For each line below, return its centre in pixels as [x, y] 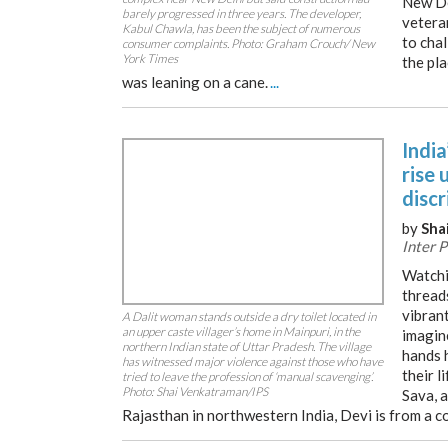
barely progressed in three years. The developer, [241, 13]
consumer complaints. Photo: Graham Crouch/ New [248, 43]
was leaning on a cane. [195, 82]
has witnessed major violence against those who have [252, 361]
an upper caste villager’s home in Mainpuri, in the [241, 331]
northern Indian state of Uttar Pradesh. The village [246, 346]
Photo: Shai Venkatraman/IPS [195, 391]
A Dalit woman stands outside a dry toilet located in [249, 316]
